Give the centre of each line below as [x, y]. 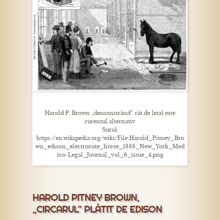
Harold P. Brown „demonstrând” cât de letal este [110, 113]
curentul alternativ [110, 122]
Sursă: [110, 130]
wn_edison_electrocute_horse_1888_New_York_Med [110, 147]
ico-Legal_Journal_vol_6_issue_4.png [110, 155]
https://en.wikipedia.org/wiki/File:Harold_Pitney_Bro [110, 138]
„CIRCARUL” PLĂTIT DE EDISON [97, 210]
